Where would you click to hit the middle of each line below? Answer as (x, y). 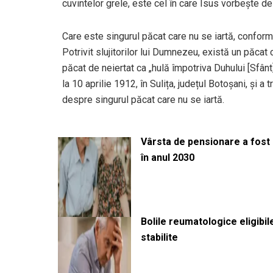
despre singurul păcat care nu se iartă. (143, 99)
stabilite (159, 237)
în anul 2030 (168, 157)
